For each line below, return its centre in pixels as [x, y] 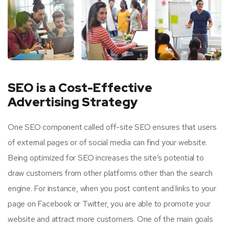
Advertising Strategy [73, 102]
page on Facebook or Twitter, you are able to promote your [109, 203]
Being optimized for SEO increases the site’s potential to [106, 157]
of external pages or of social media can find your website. [108, 142]
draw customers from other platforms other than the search [110, 173]
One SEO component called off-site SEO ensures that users [112, 127]
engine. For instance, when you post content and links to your [112, 188]
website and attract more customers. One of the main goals [110, 219]
